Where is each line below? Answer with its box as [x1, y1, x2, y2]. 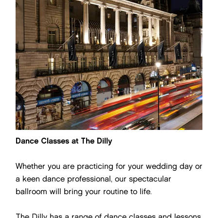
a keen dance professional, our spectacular [16, 174, 171, 183]
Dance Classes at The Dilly [16, 136, 112, 145]
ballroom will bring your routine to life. [16, 187, 152, 196]
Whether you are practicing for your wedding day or [16, 162, 202, 171]
